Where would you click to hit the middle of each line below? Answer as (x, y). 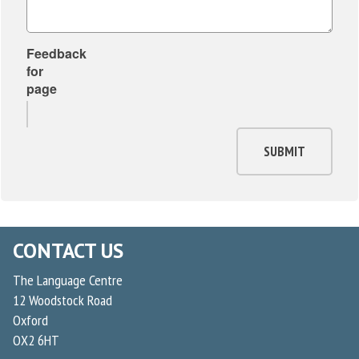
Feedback (56, 53)
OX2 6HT (36, 341)
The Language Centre (68, 280)
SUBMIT (284, 152)
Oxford (30, 321)
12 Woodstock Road (63, 301)
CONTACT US (68, 251)
